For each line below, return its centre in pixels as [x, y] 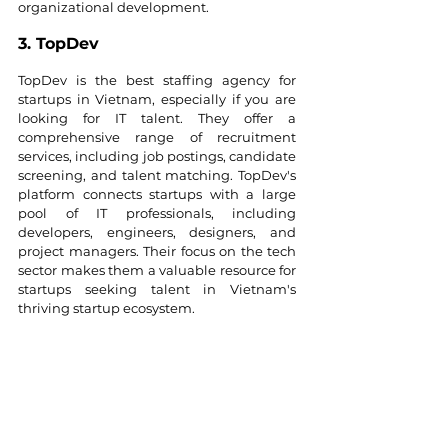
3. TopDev [58, 44]
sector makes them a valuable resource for [157, 270]
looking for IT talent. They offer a [157, 118]
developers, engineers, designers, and [157, 232]
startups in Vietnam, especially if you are [157, 99]
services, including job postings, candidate [157, 156]
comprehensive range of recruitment [157, 137]
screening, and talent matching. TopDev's [157, 175]
